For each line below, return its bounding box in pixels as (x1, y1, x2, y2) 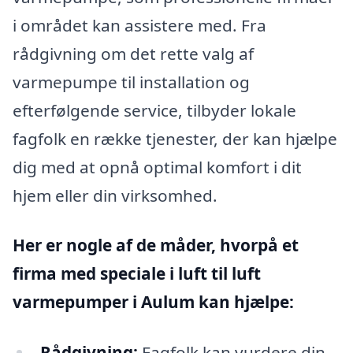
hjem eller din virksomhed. (13, 184, 217, 206)
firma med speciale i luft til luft (13, 262, 261, 285)
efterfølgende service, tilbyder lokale (13, 98, 296, 121)
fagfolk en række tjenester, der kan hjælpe (13, 127, 337, 150)
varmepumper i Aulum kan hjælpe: (13, 291, 294, 314)
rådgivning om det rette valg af (13, 42, 254, 65)
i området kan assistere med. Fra (13, 13, 266, 36)
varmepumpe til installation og (13, 70, 250, 93)
